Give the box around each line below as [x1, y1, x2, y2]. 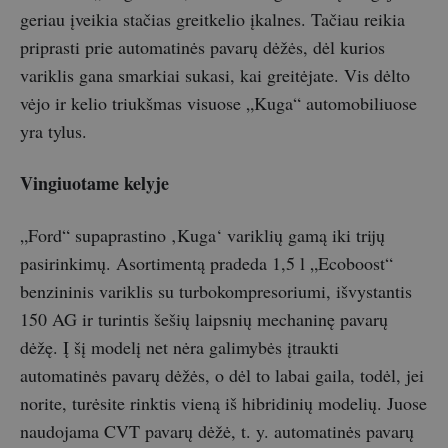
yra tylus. [20, 119, 87, 144]
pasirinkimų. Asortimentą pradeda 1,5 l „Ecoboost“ [20, 251, 393, 276]
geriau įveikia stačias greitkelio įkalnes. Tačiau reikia [20, 7, 405, 32]
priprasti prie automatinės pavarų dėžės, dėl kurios [20, 35, 385, 60]
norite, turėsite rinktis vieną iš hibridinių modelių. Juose [20, 391, 427, 416]
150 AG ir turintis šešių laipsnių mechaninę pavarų [20, 307, 388, 332]
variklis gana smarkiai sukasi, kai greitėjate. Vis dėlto [20, 63, 410, 88]
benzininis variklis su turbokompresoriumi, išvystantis [20, 279, 412, 304]
